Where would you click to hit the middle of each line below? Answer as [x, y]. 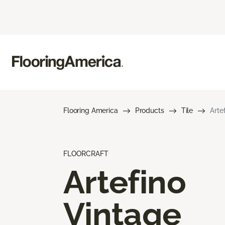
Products [149, 110]
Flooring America [91, 110]
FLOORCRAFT [86, 153]
